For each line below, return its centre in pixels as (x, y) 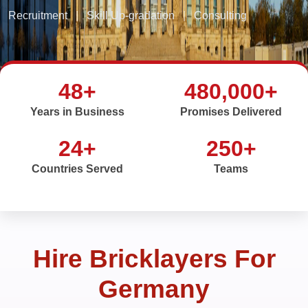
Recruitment (39, 15)
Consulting (219, 15)
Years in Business (77, 112)
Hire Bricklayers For (154, 259)
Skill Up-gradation (131, 15)
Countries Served (77, 169)
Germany (154, 289)
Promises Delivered (231, 112)
